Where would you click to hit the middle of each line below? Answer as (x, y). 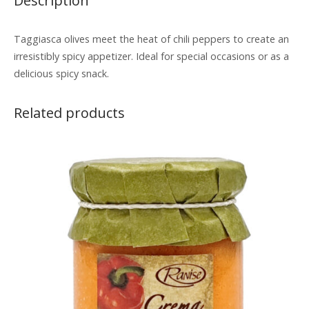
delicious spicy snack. (61, 74)
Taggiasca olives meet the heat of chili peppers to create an (151, 39)
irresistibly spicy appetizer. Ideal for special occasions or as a (151, 57)
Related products (69, 113)
